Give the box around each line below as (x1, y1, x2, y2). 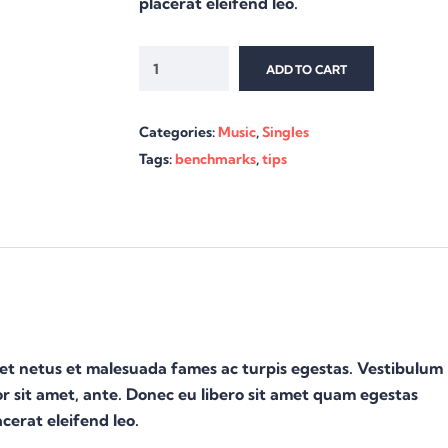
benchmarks (175, 150, 256, 168)
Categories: (139, 123, 218, 141)
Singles (262, 123, 309, 141)
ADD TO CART (266, 61, 347, 77)
